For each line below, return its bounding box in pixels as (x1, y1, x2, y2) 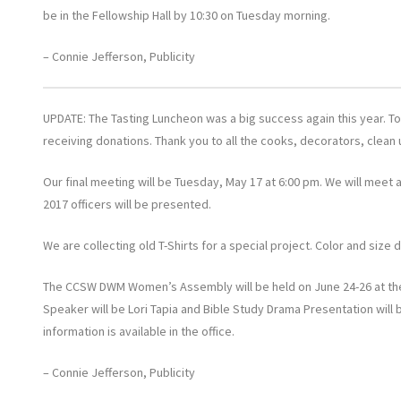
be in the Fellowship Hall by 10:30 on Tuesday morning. (42, 6, 330, 23)
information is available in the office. (42, 322, 235, 339)
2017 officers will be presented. (42, 195, 211, 212)
